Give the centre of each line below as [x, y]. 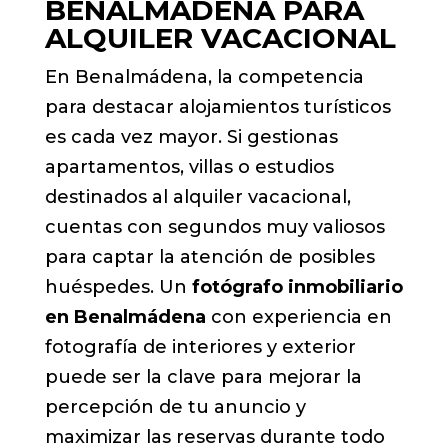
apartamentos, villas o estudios [189, 166]
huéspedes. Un [118, 286]
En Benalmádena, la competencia [204, 76]
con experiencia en [298, 316]
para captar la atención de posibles [209, 256]
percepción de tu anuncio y [175, 406]
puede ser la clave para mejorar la [203, 376]
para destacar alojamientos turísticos [217, 106]
